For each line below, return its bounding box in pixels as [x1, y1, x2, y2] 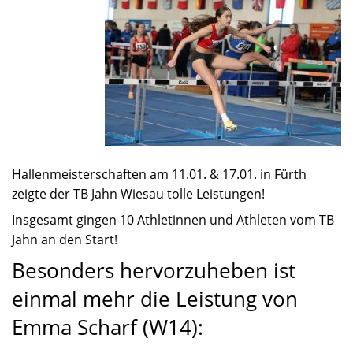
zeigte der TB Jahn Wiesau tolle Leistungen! [12, 185, 265, 203]
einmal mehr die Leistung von [12, 284, 298, 314]
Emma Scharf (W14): [12, 313, 203, 342]
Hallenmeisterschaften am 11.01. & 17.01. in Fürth [12, 165, 307, 184]
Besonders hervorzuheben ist [12, 256, 295, 285]
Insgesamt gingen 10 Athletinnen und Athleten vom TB [12, 211, 334, 229]
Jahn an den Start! [12, 231, 117, 249]
